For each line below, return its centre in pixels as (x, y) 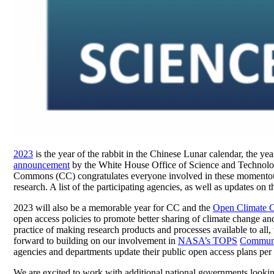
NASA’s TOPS (208, 240)
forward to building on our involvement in (96, 240)
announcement (42, 165)
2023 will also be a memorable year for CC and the (113, 207)
